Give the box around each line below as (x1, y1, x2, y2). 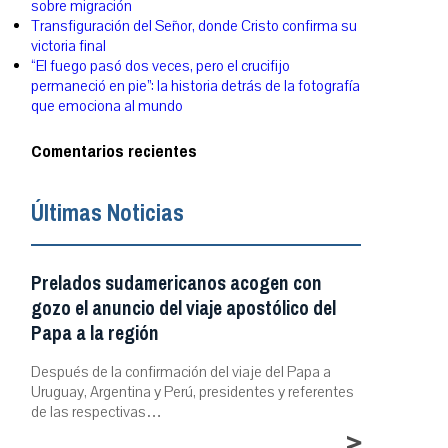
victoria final (31, 36, 106, 57)
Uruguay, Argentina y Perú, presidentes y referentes (31, 381, 354, 402)
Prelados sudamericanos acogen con (31, 265, 322, 301)
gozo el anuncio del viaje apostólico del (31, 290, 336, 326)
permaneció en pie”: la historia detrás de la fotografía (31, 76, 360, 97)
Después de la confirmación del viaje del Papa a (31, 361, 331, 382)
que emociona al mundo (31, 96, 183, 117)
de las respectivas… (31, 401, 162, 422)
